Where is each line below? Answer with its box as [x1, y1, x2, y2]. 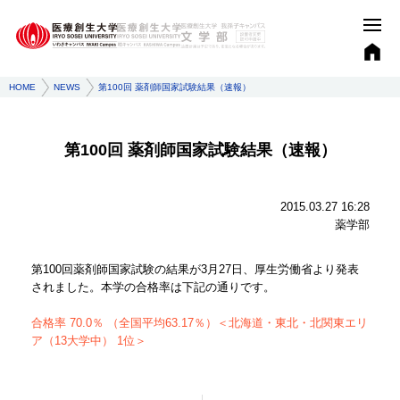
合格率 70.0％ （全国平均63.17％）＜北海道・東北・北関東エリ [30, 316, 368, 329]
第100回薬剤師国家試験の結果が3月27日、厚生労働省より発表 [30, 262, 359, 276]
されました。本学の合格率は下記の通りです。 [30, 280, 275, 294]
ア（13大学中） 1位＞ [30, 334, 146, 347]
